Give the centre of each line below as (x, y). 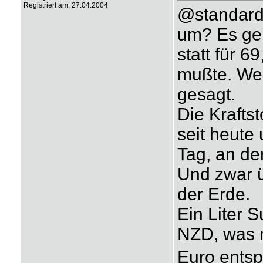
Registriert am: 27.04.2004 (65, 5)
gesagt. (206, 94)
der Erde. (213, 194)
